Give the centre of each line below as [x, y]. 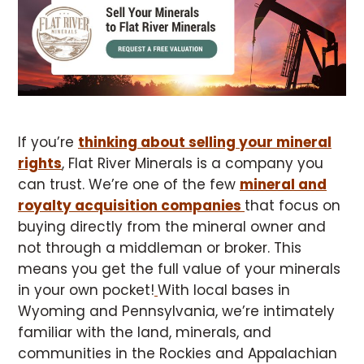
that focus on [292, 206]
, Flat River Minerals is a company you [193, 164]
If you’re [48, 143]
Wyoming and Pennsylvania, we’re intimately [176, 312]
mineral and [283, 185]
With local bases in [224, 290]
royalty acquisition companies [131, 206]
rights [40, 164]
